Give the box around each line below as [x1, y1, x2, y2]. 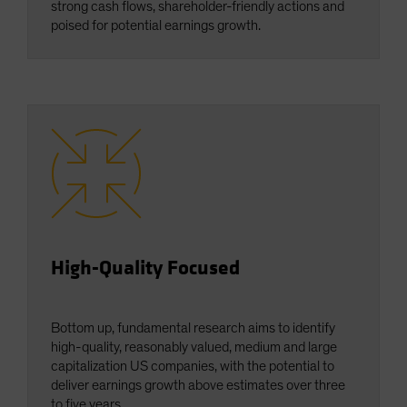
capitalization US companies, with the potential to [51, 359, 334, 374]
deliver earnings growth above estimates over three [51, 378, 345, 393]
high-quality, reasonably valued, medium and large [51, 340, 337, 355]
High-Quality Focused [51, 255, 240, 282]
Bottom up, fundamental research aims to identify [51, 321, 335, 336]
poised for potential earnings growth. [51, 18, 261, 34]
